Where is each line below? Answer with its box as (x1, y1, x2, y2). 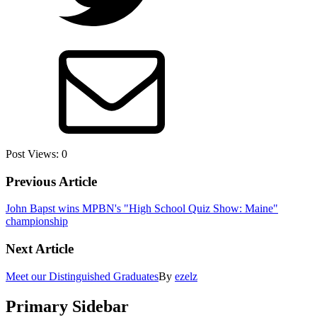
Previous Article (6, 173, 97, 189)
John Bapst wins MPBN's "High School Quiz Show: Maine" (6, 202, 278, 215)
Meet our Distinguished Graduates (6, 270, 158, 282)
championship (6, 215, 68, 228)
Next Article (6, 241, 74, 257)
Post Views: (6, 148, 59, 161)
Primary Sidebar (6, 296, 129, 316)
